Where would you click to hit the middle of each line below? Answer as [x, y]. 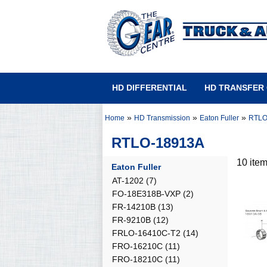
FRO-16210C [137, 246]
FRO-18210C [137, 259]
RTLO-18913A [158, 143]
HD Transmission [162, 118]
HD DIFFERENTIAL [150, 88]
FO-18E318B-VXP [146, 194]
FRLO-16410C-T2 [146, 233]
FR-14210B [134, 207]
